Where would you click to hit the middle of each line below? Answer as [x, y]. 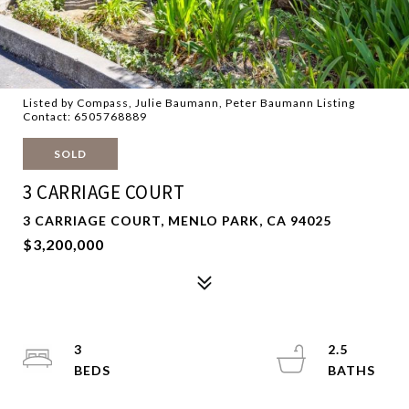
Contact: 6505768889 [85, 116]
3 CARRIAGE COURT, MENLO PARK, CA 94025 [177, 220]
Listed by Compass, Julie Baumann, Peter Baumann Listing [189, 103]
